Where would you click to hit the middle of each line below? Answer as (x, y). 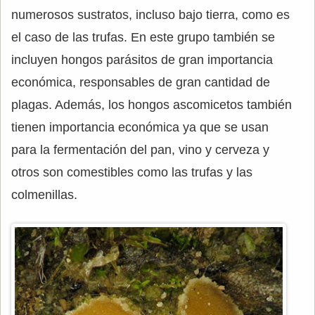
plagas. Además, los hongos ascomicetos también (152, 105)
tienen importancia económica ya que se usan (140, 127)
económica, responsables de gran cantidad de (141, 82)
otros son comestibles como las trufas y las (132, 172)
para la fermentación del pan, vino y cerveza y (140, 150)
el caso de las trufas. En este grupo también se (143, 37)
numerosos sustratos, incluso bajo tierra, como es (150, 15)
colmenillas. (44, 195)
